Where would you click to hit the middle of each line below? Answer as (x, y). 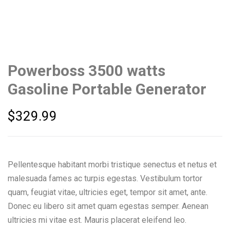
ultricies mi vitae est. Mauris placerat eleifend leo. (97, 220)
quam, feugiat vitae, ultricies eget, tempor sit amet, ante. (108, 192)
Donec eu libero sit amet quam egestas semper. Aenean (108, 206)
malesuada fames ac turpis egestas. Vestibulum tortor (105, 178)
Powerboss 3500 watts (87, 71)
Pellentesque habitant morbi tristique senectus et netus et (112, 164)
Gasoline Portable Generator (107, 89)
